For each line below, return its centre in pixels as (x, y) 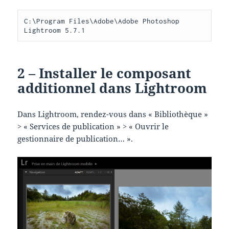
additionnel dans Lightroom (112, 88)
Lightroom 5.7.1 (55, 30)
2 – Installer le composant (105, 73)
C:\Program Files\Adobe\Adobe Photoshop (102, 21)
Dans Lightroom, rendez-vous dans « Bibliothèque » (113, 114)
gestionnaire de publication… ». (75, 138)
